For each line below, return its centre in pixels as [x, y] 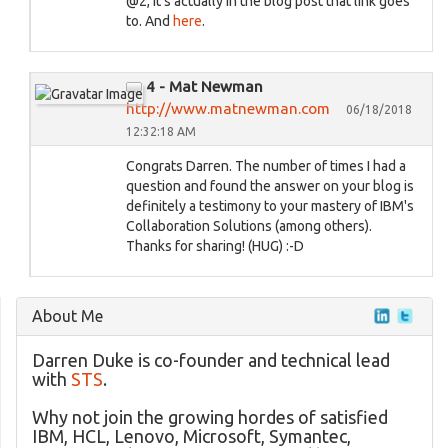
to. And [149, 21]
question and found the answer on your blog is [270, 186]
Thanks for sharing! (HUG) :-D [215, 246]
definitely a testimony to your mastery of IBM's [270, 206]
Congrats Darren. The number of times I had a [266, 166]
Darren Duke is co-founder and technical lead [211, 360]
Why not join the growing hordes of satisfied [210, 417]
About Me [67, 316]
